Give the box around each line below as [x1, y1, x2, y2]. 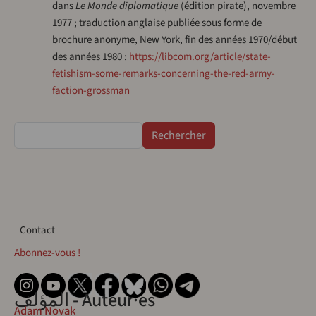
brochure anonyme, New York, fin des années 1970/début [51, 32, 297, 48]
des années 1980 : [51, 49, 129, 65]
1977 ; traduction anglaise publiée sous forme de [51, 16, 262, 31]
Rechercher [13, 122, 63, 138]
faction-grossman [51, 83, 130, 99]
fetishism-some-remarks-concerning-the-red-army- [51, 66, 275, 82]
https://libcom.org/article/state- [128, 49, 271, 65]
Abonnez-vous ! [14, 245, 80, 261]
